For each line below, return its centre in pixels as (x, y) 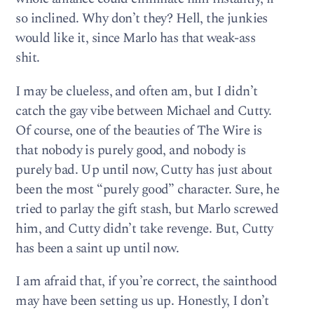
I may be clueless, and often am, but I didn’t (137, 91)
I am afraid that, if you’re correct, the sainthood (146, 281)
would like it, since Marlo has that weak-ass (136, 39)
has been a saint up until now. (97, 248)
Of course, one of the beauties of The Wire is (139, 130)
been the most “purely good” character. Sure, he (148, 189)
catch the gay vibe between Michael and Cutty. (144, 111)
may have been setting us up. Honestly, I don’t (142, 301)
